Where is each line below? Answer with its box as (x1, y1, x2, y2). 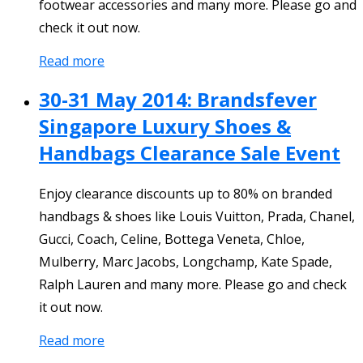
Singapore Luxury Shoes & (39, 112, 291, 139)
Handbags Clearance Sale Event (39, 139, 340, 166)
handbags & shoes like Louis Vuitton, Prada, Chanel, (39, 207, 355, 225)
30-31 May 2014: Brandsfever (39, 85, 317, 113)
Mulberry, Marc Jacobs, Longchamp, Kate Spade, (39, 252, 332, 271)
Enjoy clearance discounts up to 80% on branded (39, 184, 332, 203)
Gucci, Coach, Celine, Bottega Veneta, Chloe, (39, 229, 305, 248)
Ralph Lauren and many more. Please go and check (39, 275, 347, 293)
